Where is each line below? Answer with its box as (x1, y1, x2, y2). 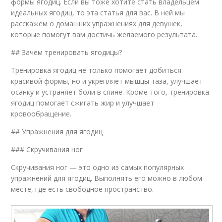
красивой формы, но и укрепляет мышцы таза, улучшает (11, 76, 203, 86)
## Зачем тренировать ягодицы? (11, 47, 122, 57)
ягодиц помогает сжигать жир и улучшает (11, 98, 155, 108)
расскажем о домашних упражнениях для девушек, (11, 18, 183, 28)
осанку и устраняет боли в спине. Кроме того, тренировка (11, 87, 210, 97)
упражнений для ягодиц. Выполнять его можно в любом (11, 173, 203, 183)
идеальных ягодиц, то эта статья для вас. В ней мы (11, 7, 185, 17)
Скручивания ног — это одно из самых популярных (11, 162, 184, 172)
